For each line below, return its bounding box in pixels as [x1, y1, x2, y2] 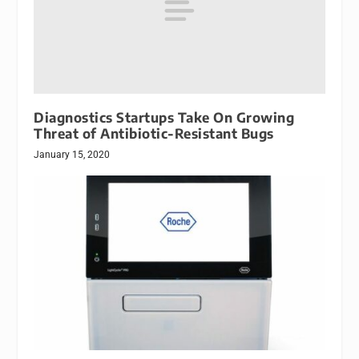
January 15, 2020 [34, 149, 111, 161]
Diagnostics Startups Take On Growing [34, 109, 295, 127]
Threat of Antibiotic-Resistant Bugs [34, 125, 274, 143]
